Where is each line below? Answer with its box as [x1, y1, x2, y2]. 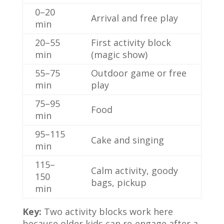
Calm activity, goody [90, 164, 178, 176]
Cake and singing [90, 134, 164, 146]
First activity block [90, 36, 171, 48]
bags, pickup [90, 176, 146, 188]
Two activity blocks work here [41, 205, 173, 217]
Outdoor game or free [90, 67, 186, 79]
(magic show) [90, 48, 147, 60]
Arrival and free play [90, 12, 178, 24]
